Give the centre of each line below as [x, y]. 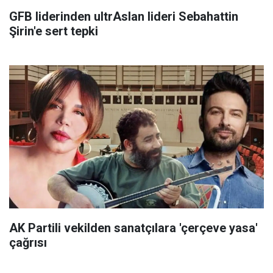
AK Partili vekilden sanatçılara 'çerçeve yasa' [133, 228]
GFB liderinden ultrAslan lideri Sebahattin [124, 17]
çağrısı [28, 243]
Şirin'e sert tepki [54, 31]
